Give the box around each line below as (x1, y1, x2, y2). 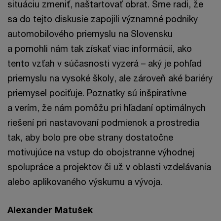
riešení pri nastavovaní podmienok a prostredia (7, 117, 199, 128)
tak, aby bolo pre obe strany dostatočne (7, 132, 173, 143)
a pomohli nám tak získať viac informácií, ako (7, 43, 192, 54)
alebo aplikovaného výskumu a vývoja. (7, 176, 162, 187)
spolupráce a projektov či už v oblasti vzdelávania (7, 161, 211, 173)
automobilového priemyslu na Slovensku (7, 28, 173, 39)
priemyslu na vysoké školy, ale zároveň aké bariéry (7, 73, 213, 84)
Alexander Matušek (7, 204, 93, 216)
